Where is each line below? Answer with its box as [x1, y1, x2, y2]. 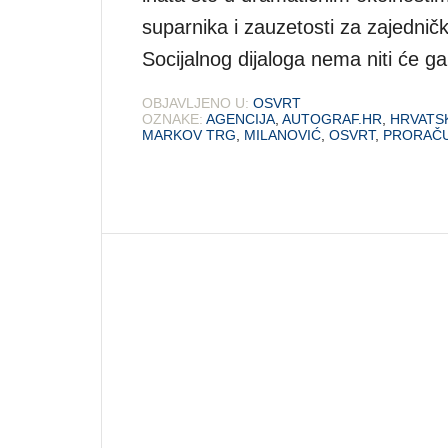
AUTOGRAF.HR [282, 110, 382, 127]
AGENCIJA [206, 110, 275, 127]
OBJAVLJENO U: [142, 94, 249, 111]
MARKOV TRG [142, 126, 236, 143]
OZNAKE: [142, 110, 203, 127]
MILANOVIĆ [244, 126, 321, 143]
